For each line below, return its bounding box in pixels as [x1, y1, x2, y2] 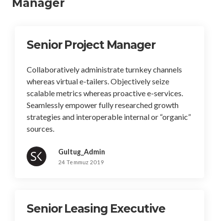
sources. [27, 124, 54, 133]
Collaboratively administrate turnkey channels [27, 65, 182, 74]
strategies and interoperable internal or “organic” [27, 112, 191, 121]
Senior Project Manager [27, 38, 155, 52]
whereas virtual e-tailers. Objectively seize [27, 76, 169, 86]
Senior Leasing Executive [27, 202, 165, 216]
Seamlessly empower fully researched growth [27, 100, 179, 110]
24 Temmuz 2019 [58, 159, 105, 165]
